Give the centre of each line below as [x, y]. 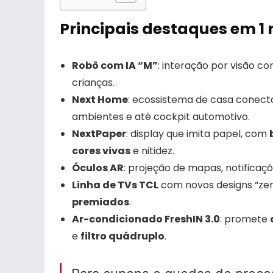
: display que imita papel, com [198, 134]
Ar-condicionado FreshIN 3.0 [146, 219]
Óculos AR [98, 168]
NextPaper [99, 134]
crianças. [93, 83]
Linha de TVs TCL [115, 185]
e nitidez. [152, 151]
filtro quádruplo [122, 236]
